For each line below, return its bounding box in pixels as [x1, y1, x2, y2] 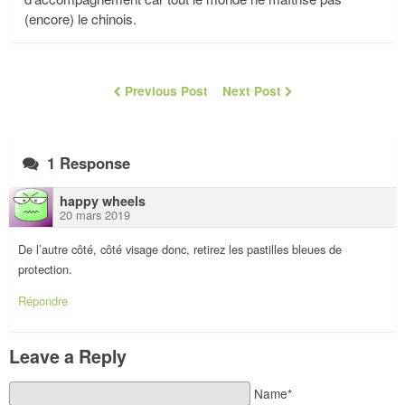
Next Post [221, 82, 285, 100]
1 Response [42, 152, 130, 174]
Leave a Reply [9, 343, 127, 369]
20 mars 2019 [60, 206, 130, 224]
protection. [18, 260, 72, 278]
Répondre [18, 292, 68, 309]
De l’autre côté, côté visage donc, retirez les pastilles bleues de [18, 240, 342, 259]
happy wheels [60, 192, 146, 211]
